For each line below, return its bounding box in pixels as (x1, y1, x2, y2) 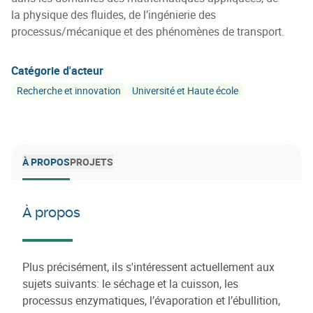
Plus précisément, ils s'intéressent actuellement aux (22, 259, 275, 275)
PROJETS (70, 155, 113, 168)
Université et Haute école (132, 84, 238, 97)
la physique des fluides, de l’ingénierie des (11, 7, 216, 22)
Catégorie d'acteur (11, 63, 103, 78)
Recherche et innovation (17, 84, 121, 97)
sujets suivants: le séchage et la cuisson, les (22, 276, 238, 291)
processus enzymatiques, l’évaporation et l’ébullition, (22, 293, 280, 308)
